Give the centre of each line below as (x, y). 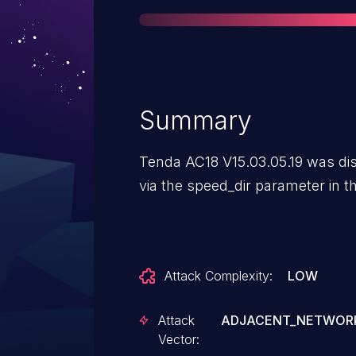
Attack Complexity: (219, 276)
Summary (195, 120)
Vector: (178, 339)
